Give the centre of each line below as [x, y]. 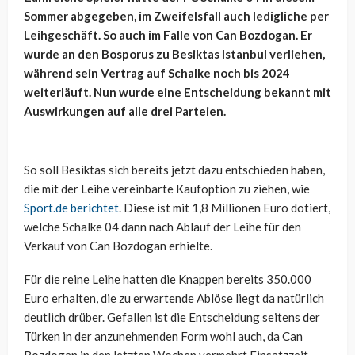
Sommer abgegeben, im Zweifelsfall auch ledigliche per [176, 15]
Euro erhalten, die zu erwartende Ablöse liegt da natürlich [174, 298]
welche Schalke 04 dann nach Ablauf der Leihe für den [162, 226]
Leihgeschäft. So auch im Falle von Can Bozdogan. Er [168, 34]
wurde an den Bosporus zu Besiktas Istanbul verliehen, [174, 53]
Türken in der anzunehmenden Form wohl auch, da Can [163, 336]
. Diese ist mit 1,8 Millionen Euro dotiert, [225, 207]
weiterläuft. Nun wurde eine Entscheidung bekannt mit [177, 92]
